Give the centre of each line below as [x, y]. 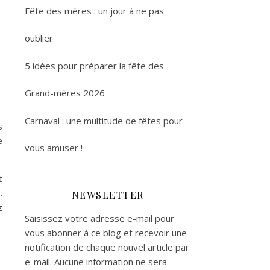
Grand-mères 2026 [65, 93]
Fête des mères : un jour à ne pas [94, 11]
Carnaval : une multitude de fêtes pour [104, 120]
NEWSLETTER [108, 195]
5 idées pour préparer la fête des [94, 65]
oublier [39, 38]
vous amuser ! [54, 147]
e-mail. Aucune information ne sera [96, 261]
